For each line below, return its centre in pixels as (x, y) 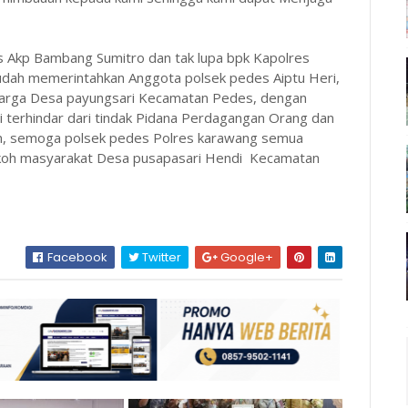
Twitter (161, 257)
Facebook (76, 257)
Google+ (246, 257)
